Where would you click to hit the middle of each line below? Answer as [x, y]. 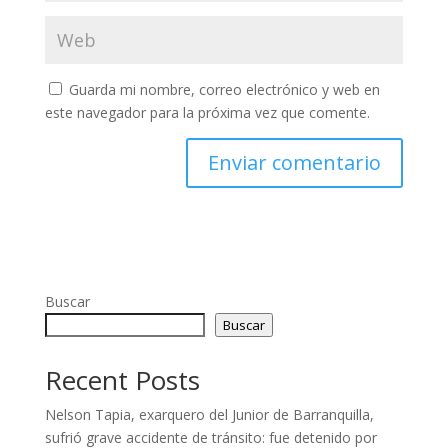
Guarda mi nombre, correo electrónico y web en [224, 89]
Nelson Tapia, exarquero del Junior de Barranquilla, [209, 414]
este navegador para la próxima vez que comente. [207, 112]
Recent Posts [122, 380]
